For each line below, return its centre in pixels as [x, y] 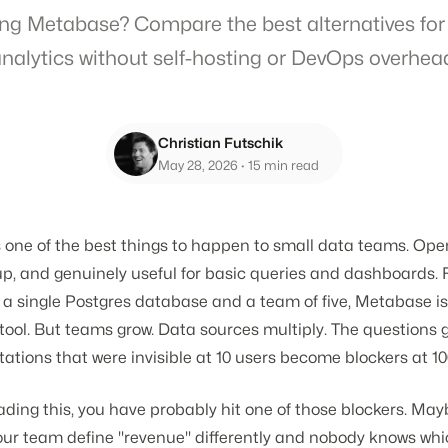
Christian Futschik [220, 142]
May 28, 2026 [197, 165]
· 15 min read [278, 165]
